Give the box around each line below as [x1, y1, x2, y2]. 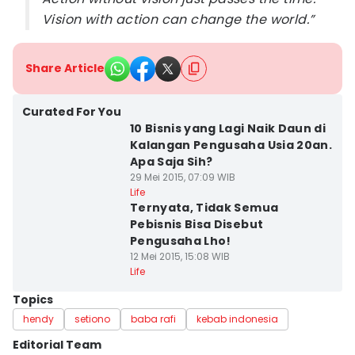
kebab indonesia [197, 312, 278, 326]
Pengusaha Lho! [129, 233, 231, 249]
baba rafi [131, 312, 176, 326]
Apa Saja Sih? [129, 154, 213, 170]
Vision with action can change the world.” [42, 10, 315, 29]
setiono [74, 312, 110, 326]
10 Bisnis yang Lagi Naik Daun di [129, 120, 326, 136]
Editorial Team [13, 337, 101, 353]
